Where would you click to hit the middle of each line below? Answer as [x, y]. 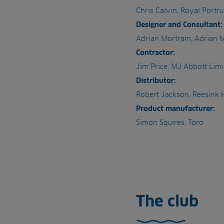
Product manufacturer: [175, 108]
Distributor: [156, 80]
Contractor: [155, 52]
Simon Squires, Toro [170, 122]
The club [167, 201]
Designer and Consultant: [179, 24]
